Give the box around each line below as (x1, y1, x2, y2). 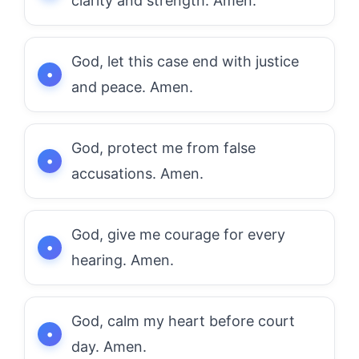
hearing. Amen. (71, 251, 174, 268)
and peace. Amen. (71, 78, 193, 95)
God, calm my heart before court (71, 312, 295, 329)
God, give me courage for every (71, 225, 285, 243)
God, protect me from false (71, 139, 256, 156)
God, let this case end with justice (71, 52, 299, 70)
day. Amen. (71, 337, 147, 355)
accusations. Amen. (71, 164, 204, 182)
